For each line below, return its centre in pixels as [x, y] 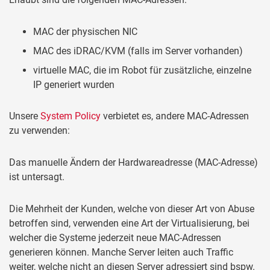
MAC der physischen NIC [85, 31]
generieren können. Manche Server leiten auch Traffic [121, 252]
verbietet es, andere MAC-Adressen [175, 116]
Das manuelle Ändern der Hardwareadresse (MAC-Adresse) [133, 163]
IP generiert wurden [74, 84]
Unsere [25, 116]
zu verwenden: [39, 131]
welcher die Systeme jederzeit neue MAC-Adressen [115, 237]
